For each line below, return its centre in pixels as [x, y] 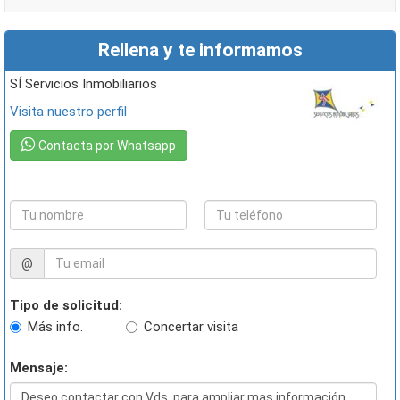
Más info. [55, 327]
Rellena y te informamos [200, 50]
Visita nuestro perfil [73, 112]
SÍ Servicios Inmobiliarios [87, 84]
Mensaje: [39, 368]
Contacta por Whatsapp [106, 146]
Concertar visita [191, 327]
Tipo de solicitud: [66, 305]
